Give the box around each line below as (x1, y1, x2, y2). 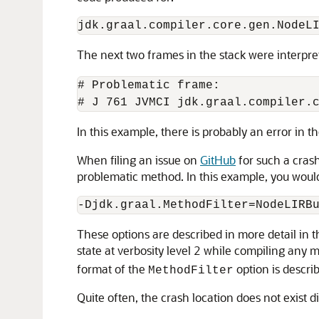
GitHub (200, 152, 236, 167)
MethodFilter (148, 264, 234, 277)
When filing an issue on (77, 152, 200, 167)
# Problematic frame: (78, 79, 220, 92)
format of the (77, 261, 148, 276)
